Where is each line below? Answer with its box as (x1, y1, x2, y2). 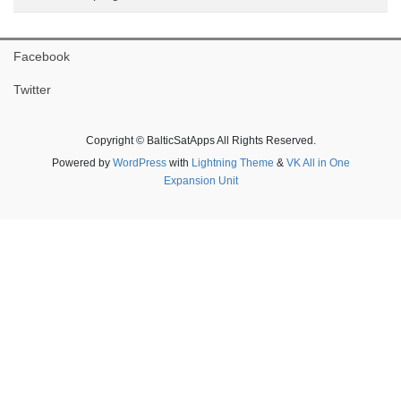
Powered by (51, 157, 113, 170)
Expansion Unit (163, 175, 238, 188)
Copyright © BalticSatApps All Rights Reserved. (85, 134, 316, 148)
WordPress (112, 157, 166, 170)
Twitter (13, 82, 51, 98)
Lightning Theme (191, 157, 274, 170)
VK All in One (286, 157, 350, 170)
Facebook (13, 49, 70, 64)
